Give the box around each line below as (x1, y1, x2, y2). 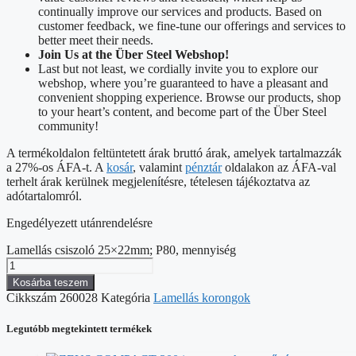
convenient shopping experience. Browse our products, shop (38, 90, 341, 104)
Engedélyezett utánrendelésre (6, 215, 153, 230)
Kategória (101, 290, 150, 304)
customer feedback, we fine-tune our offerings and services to (38, 18, 346, 33)
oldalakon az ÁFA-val (222, 160, 336, 174)
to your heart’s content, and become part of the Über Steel (38, 104, 327, 118)
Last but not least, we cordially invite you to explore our (38, 61, 318, 75)
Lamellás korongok (153, 290, 250, 304)
